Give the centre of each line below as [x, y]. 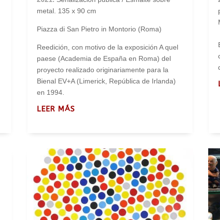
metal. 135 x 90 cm [66, 11]
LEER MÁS [56, 109]
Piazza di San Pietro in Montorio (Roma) [99, 29]
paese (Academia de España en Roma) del [104, 58]
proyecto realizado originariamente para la [102, 69]
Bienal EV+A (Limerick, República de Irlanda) [106, 81]
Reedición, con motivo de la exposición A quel [107, 47]
